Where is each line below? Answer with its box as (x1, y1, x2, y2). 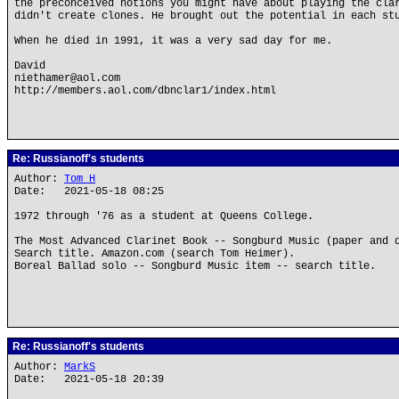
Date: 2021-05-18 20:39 (14, 373, 164, 386)
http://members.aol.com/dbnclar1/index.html (14, 85, 276, 97)
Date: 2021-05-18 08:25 (14, 185, 164, 198)
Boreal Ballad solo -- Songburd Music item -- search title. (14, 260, 376, 273)
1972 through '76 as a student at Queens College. (14, 210, 313, 223)
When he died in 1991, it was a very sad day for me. (14, 35, 332, 47)
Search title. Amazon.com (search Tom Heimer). (14, 248, 295, 260)
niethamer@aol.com (14, 72, 120, 85)
